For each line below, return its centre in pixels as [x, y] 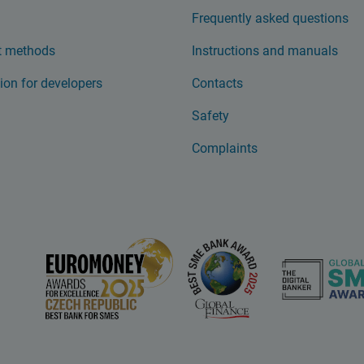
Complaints [225, 148]
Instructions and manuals [265, 51]
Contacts [217, 83]
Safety [210, 116]
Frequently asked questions [270, 18]
